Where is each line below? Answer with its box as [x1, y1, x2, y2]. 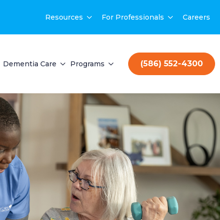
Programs [70, 59, 105, 68]
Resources [45, 13, 83, 22]
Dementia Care [3, 59, 56, 68]
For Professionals [102, 13, 164, 22]
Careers [183, 13, 210, 22]
